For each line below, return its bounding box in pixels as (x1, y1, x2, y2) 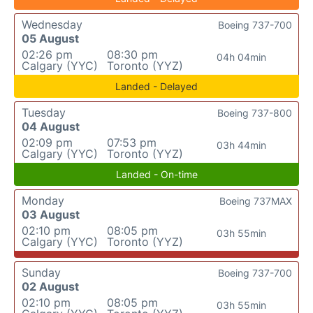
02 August (22, 279, 79, 294)
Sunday (22, 265, 61, 280)
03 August (22, 208, 80, 222)
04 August (22, 119, 80, 134)
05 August (22, 31, 79, 46)
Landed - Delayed (115, 80, 198, 93)
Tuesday (22, 105, 66, 120)
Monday (22, 194, 64, 208)
